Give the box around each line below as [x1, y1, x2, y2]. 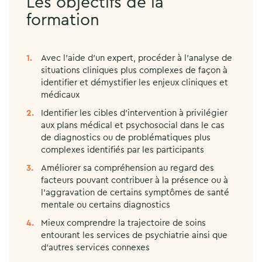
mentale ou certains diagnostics [41, 200, 170, 209]
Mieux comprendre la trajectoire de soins [41, 218, 206, 227]
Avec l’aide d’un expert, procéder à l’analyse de [41, 53, 232, 63]
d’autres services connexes [41, 243, 150, 252]
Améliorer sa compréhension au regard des [41, 163, 214, 173]
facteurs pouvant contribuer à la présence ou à [41, 175, 228, 185]
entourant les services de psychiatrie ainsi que [41, 230, 227, 240]
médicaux [41, 90, 80, 99]
